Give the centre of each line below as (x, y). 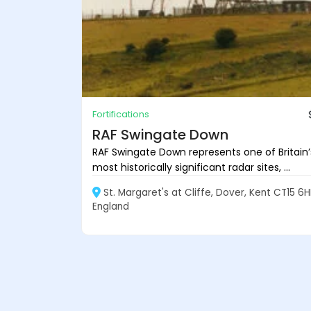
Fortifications (121, 114)
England (111, 206)
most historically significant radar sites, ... (191, 167)
